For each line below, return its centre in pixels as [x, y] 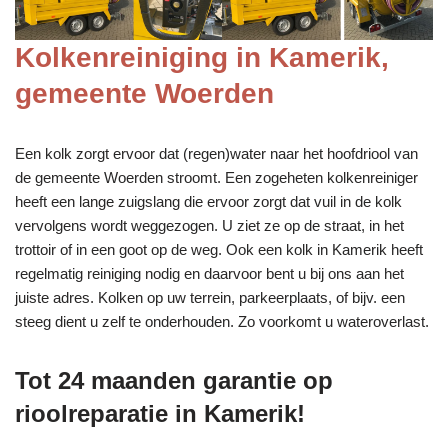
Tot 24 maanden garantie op [174, 380]
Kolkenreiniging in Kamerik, [202, 57]
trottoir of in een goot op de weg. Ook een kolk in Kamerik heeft [219, 249]
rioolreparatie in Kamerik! [160, 413]
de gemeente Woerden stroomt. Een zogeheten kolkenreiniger [216, 177]
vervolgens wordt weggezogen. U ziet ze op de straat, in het [209, 225]
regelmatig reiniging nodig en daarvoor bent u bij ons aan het [209, 273]
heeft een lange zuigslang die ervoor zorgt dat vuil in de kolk [208, 201]
